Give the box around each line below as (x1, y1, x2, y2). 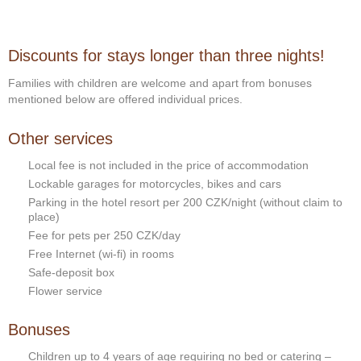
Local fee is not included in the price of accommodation (28, 159, 309, 172)
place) (28, 210, 60, 223)
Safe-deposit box (28, 266, 114, 279)
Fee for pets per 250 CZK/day (28, 229, 180, 242)
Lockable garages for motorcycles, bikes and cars (28, 177, 281, 190)
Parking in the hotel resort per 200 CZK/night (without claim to (28, 196, 342, 209)
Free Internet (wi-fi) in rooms (28, 247, 174, 260)
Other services (8, 130, 113, 147)
